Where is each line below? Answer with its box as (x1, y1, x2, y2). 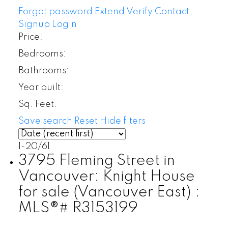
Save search (18, 117, 72, 126)
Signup (18, 20, 50, 30)
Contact (154, 7, 189, 17)
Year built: (18, 83, 64, 93)
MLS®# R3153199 (18, 201, 138, 216)
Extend (94, 7, 125, 17)
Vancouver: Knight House (18, 169, 195, 185)
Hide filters (99, 117, 146, 126)
